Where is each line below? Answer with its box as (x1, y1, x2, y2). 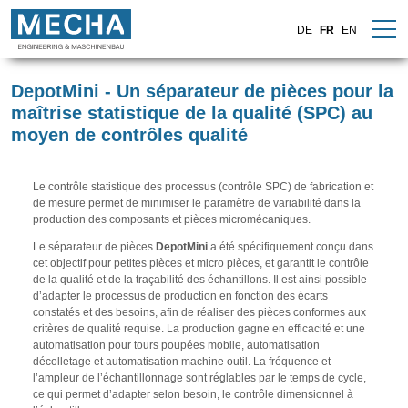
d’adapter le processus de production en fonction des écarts (33, 290, 328, 302)
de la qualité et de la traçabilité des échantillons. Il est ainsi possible (33, 273, 367, 286)
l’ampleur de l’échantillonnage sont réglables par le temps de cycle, (33, 372, 366, 384)
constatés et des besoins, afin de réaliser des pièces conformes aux (33, 306, 366, 319)
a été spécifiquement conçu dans (210, 240, 373, 253)
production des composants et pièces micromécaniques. (33, 213, 311, 226)
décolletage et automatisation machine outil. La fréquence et (33, 355, 331, 368)
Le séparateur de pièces (33, 240, 156, 253)
